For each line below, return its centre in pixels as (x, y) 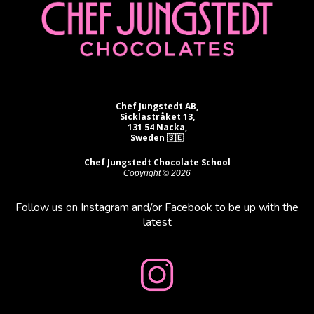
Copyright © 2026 (157, 173)
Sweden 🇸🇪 (157, 137)
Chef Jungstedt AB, (157, 106)
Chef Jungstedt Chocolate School (157, 162)
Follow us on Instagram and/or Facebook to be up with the (157, 207)
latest (157, 222)
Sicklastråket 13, (157, 116)
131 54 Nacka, (157, 127)
